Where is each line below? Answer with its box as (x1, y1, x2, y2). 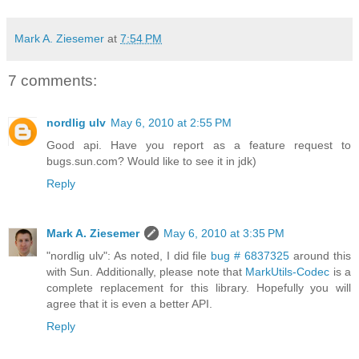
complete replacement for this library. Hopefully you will (46, 280, 351, 294)
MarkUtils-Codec (245, 264, 330, 278)
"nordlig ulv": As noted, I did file (46, 248, 212, 262)
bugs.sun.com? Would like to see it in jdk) (46, 154, 256, 167)
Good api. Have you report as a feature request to (46, 138, 351, 151)
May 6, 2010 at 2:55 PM (111, 115, 232, 129)
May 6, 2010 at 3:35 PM (163, 226, 284, 240)
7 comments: (8, 72, 97, 90)
